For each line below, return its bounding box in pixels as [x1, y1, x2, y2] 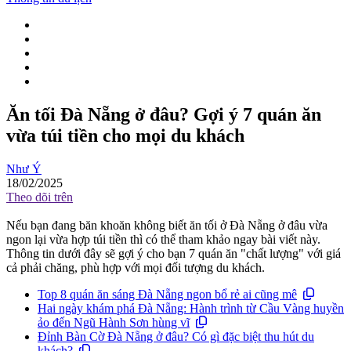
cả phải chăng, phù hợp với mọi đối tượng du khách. [6, 261, 265, 274]
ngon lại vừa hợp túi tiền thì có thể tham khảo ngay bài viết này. [6, 233, 320, 246]
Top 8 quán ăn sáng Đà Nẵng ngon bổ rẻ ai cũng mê [38, 288, 297, 301]
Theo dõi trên [6, 190, 73, 204]
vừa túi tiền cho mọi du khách [6, 125, 244, 147]
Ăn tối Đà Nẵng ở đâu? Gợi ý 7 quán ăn [6, 104, 321, 125]
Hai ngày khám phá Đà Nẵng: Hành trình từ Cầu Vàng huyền [38, 302, 344, 315]
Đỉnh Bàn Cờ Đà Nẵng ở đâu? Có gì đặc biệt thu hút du [38, 330, 314, 343]
